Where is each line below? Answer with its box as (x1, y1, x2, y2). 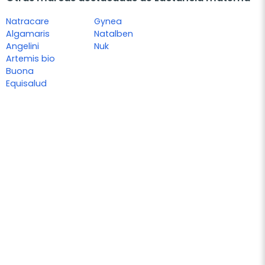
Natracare (6, 15, 49, 27)
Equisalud (6, 77, 47, 89)
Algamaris (6, 27, 50, 40)
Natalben (94, 27, 134, 40)
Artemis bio (6, 52, 55, 64)
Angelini (6, 40, 39, 52)
